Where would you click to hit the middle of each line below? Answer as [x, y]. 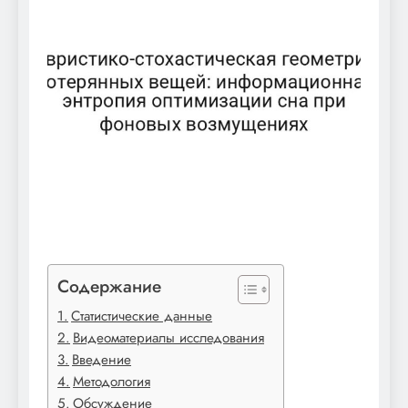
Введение [102, 359]
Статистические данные [142, 316]
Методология [112, 381]
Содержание [109, 286]
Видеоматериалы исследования [169, 337]
